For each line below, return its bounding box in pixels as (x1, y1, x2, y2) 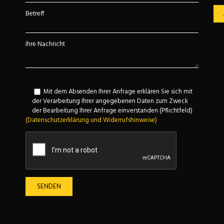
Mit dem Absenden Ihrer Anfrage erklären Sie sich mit (43, 86, 192, 97)
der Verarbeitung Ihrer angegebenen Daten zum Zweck (31, 96, 188, 107)
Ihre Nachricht (25, 39, 65, 49)
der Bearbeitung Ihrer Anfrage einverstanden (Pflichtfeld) (31, 105, 192, 116)
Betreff (25, 8, 44, 19)
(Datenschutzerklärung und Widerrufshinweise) (25, 115, 157, 126)
